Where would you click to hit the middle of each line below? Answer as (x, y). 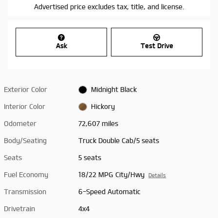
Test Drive (157, 46)
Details (157, 175)
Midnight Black (114, 89)
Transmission (25, 191)
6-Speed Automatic (110, 191)
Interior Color (25, 106)
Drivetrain (19, 209)
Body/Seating (25, 140)
